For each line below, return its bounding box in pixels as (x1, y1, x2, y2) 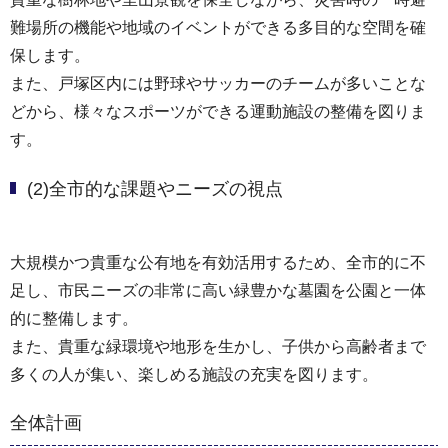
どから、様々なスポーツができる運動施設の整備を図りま (10, 103, 426, 121)
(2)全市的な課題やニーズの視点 (27, 178, 283, 199)
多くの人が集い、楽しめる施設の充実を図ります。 (10, 365, 378, 383)
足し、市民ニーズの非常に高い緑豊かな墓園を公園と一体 (10, 281, 426, 299)
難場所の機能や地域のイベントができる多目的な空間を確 (10, 19, 426, 37)
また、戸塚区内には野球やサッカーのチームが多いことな (10, 75, 426, 93)
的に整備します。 (10, 309, 138, 327)
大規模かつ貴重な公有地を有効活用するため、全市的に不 (10, 253, 426, 271)
